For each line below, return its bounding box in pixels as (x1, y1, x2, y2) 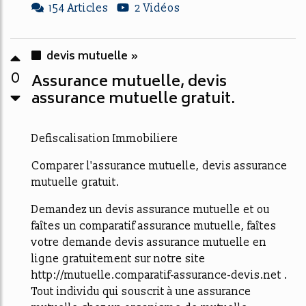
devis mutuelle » (46, 46, 139, 66)
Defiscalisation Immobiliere (31, 131, 178, 145)
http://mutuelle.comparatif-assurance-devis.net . (31, 268, 288, 282)
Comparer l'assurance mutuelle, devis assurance (31, 158, 288, 173)
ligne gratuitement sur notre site (31, 251, 206, 266)
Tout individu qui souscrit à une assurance (31, 284, 251, 298)
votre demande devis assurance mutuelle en (31, 235, 266, 249)
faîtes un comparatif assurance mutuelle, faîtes (31, 219, 277, 233)
